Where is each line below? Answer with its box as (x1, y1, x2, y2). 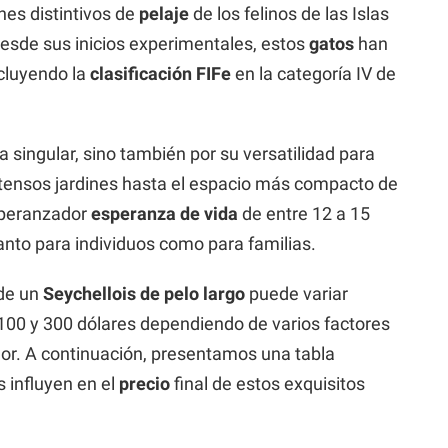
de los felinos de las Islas (189, 2, 389, 24)
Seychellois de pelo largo (43, 282, 245, 304)
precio (119, 372, 170, 394)
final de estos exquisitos (170, 372, 365, 394)
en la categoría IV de (231, 62, 396, 84)
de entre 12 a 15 (238, 202, 370, 224)
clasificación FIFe (90, 62, 231, 84)
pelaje (139, 2, 189, 24)
